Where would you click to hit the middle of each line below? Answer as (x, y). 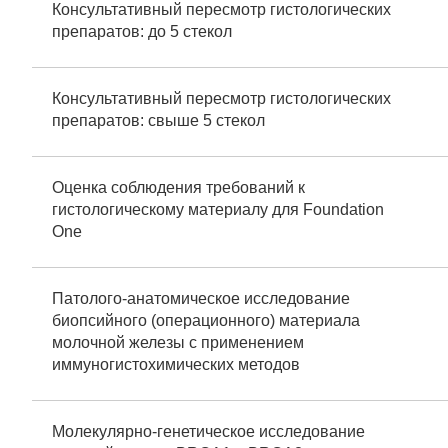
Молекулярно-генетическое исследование (208, 431)
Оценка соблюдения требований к (178, 187)
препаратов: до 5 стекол (142, 31)
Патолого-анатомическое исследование (201, 298)
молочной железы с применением (178, 342)
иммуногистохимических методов (176, 364)
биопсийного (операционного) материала (206, 320)
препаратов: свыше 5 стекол (158, 120)
